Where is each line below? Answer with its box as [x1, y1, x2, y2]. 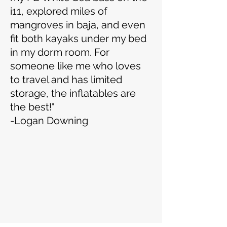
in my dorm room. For [10, 46, 109, 58]
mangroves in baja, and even [10, 18, 145, 31]
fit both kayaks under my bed [10, 32, 146, 45]
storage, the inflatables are [10, 87, 136, 99]
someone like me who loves [10, 59, 141, 72]
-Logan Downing [10, 114, 91, 127]
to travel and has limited [10, 73, 122, 86]
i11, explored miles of [10, 5, 107, 17]
